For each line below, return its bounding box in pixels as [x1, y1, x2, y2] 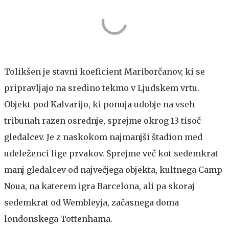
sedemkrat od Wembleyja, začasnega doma [4, 197, 179, 208]
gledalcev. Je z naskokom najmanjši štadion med [4, 131, 202, 142]
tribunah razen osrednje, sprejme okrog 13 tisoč [4, 115, 201, 126]
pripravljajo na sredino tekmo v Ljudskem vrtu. [4, 82, 199, 93]
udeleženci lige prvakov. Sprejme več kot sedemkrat [4, 148, 218, 158]
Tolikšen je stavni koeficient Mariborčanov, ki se [4, 66, 205, 77]
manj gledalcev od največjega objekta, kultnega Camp [4, 164, 222, 175]
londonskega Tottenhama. [4, 213, 112, 224]
